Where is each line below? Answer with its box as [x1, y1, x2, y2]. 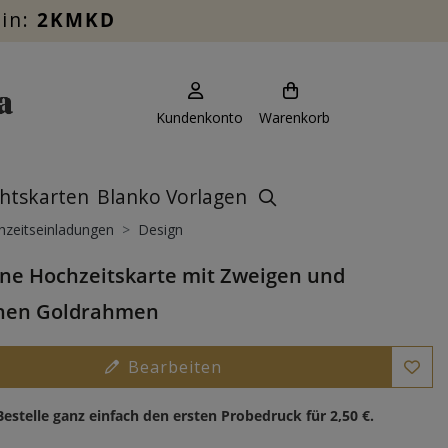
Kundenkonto [156, 108, 243, 127]
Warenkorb [259, 108, 330, 127]
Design [137, 220, 183, 239]
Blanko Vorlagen [97, 183, 247, 210]
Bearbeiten [127, 356, 222, 378]
